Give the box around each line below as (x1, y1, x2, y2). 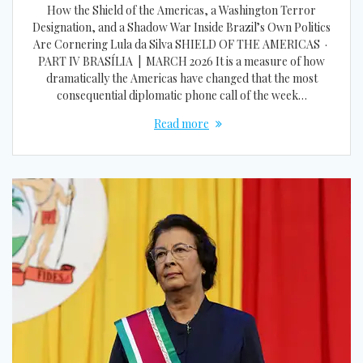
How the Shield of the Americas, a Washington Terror (47, 2, 316, 19)
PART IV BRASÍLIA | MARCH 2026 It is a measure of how (38, 53, 325, 70)
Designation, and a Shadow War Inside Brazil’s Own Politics (32, 19, 331, 36)
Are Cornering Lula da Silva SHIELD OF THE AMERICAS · (33, 36, 330, 53)
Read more (154, 116, 209, 132)
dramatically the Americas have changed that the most (45, 70, 318, 87)
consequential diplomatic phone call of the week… (56, 88, 307, 104)
